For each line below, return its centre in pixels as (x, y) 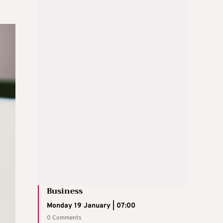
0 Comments (64, 218)
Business (65, 191)
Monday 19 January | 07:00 (91, 206)
